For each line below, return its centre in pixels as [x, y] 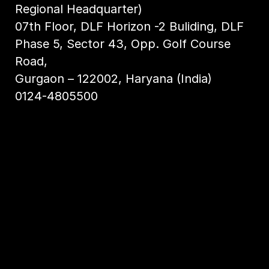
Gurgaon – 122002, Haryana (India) [113, 79]
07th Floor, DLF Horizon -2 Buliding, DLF [129, 27]
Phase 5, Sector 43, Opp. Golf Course [122, 44]
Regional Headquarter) [78, 9]
